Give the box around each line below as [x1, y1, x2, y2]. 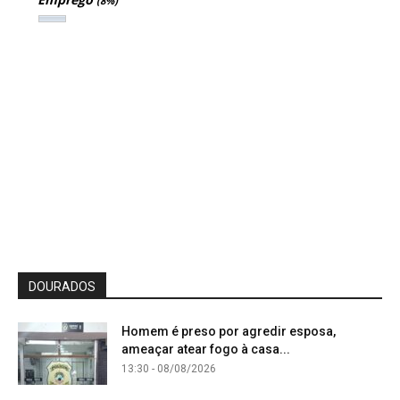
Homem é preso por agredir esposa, [121, 323, 336, 338]
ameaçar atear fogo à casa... [121, 341, 290, 356]
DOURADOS [29, 279, 96, 294]
